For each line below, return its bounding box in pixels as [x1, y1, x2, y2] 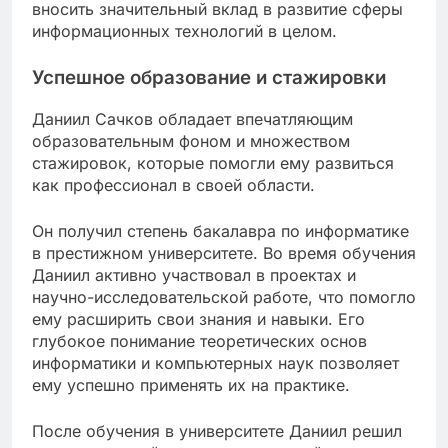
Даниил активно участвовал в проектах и [32, 264, 356, 285]
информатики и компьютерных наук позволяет [32, 352, 399, 373]
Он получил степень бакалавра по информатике [32, 220, 409, 241]
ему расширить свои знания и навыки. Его [32, 308, 365, 329]
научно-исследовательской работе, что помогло [32, 286, 416, 307]
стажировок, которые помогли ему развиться [32, 152, 394, 173]
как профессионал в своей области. [32, 174, 315, 195]
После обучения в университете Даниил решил [32, 420, 402, 441]
